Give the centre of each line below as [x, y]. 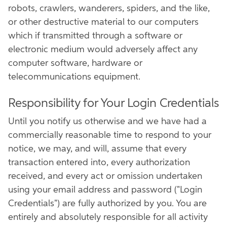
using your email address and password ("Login [105, 190]
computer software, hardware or [75, 63]
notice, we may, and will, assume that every [97, 149]
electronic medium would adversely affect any [103, 50]
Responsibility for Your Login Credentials [113, 103]
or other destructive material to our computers [103, 22]
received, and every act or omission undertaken [105, 176]
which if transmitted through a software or [95, 36]
